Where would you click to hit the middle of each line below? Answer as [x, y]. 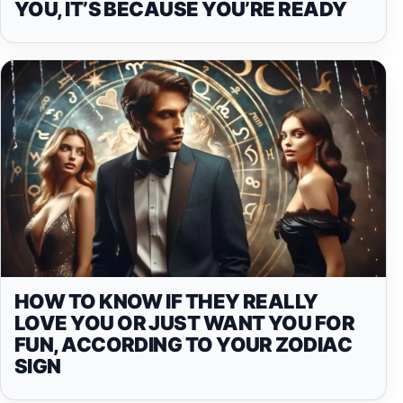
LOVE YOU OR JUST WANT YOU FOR [185, 322]
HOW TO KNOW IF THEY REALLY [166, 301]
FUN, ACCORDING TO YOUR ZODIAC [184, 344]
